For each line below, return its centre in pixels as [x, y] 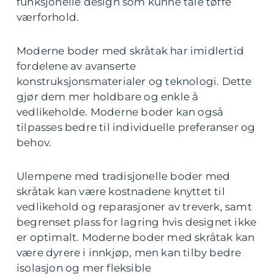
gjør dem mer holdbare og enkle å [108, 97]
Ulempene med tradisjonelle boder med [124, 176]
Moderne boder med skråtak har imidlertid [131, 51]
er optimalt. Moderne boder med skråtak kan [136, 238]
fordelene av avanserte [76, 66]
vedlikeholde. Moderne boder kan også [120, 112]
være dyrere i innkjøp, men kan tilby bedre [129, 253]
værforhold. [48, 17]
